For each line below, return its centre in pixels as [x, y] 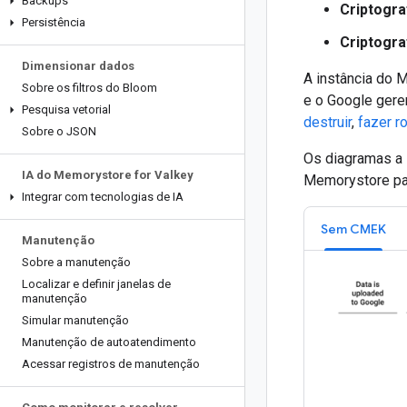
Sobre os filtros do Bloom [89, 88]
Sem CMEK [353, 229]
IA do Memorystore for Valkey [108, 175]
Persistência [54, 22]
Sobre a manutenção [76, 262]
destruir [328, 122]
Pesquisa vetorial [66, 109]
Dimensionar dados [78, 66]
